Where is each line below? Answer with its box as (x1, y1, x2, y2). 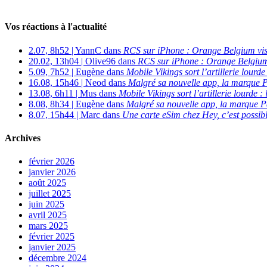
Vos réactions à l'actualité (5, 21, 107, 32)
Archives (5, 133, 41, 143)
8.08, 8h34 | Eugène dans (29, 98, 126, 109)
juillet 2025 (29, 188, 71, 199)
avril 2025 (29, 210, 67, 221)
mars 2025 (29, 221, 68, 231)
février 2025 (29, 231, 74, 242)
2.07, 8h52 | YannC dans (29, 45, 123, 55)
